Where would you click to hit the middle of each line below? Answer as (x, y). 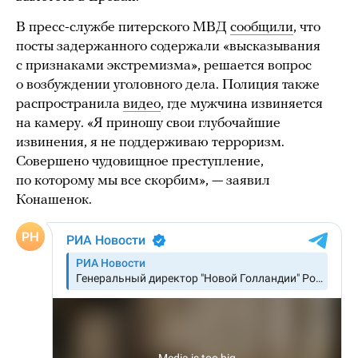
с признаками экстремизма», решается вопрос (164, 66)
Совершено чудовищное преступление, (140, 161)
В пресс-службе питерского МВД (123, 27)
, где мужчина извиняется (242, 104)
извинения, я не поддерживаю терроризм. (150, 142)
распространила (70, 104)
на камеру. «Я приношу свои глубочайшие (148, 123)
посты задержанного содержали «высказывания (168, 46)
